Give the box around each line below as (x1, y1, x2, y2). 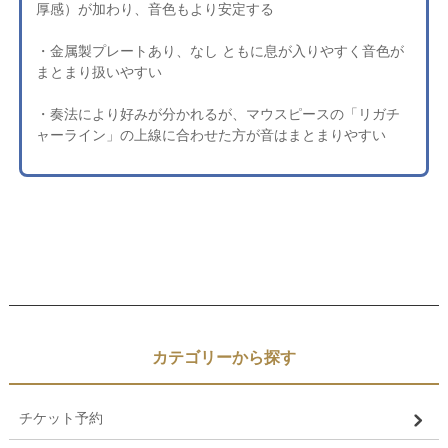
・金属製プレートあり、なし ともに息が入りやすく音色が (35, 43, 404, 60)
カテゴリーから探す (152, 349, 296, 367)
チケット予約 (18, 410, 103, 427)
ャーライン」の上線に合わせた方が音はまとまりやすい (35, 127, 386, 144)
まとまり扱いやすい (35, 64, 162, 81)
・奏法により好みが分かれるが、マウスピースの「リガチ (35, 106, 400, 123)
